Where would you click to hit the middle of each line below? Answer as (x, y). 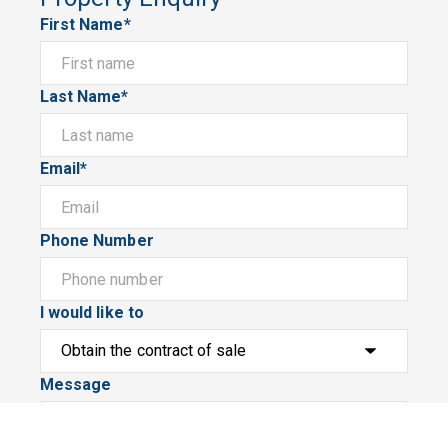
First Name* (85, 25)
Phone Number (97, 241)
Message (76, 385)
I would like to (92, 313)
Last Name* (84, 97)
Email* (64, 169)
